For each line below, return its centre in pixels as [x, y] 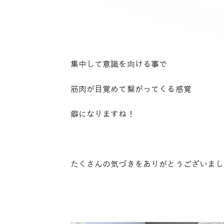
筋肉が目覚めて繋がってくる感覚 [131, 90]
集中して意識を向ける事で [119, 65]
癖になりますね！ [102, 115]
